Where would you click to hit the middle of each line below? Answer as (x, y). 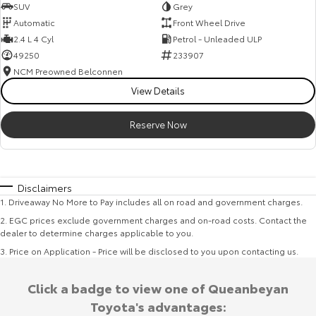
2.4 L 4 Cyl (34, 39)
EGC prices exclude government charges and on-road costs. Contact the (158, 219)
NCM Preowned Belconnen (68, 71)
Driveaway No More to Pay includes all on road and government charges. (156, 201)
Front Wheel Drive (209, 23)
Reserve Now (158, 124)
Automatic (34, 23)
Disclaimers (45, 187)
